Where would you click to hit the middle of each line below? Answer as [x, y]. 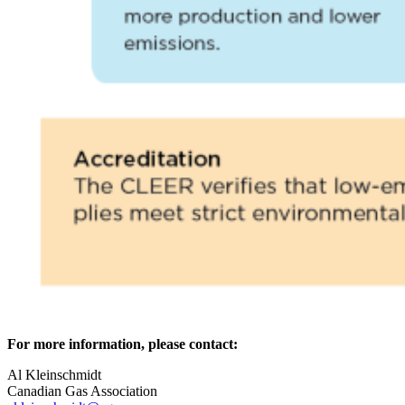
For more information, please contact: [122, 344]
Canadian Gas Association [82, 391]
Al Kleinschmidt [54, 375]
